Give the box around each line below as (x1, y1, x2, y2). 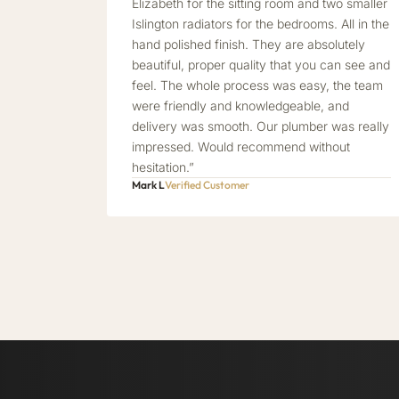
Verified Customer (165, 178, 249, 191)
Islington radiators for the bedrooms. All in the (132, 16, 389, 31)
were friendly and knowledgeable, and (132, 98, 349, 113)
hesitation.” (132, 159, 194, 175)
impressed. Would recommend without (132, 139, 350, 154)
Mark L (132, 178, 165, 191)
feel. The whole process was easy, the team (132, 77, 383, 93)
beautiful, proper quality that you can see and (132, 57, 390, 72)
